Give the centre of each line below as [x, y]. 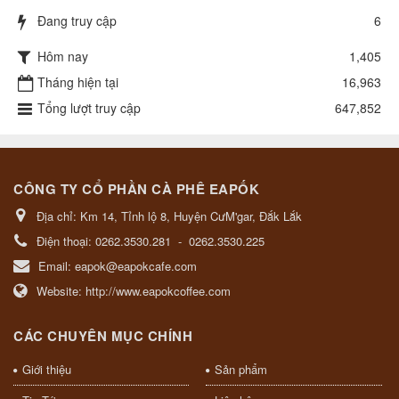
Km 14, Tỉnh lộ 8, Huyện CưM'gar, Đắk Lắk [191, 216]
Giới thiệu [47, 370]
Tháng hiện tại [78, 82]
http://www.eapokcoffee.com [158, 291]
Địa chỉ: [58, 216]
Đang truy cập [77, 21]
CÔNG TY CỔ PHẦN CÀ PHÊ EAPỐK [136, 189]
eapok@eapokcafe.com [136, 266]
